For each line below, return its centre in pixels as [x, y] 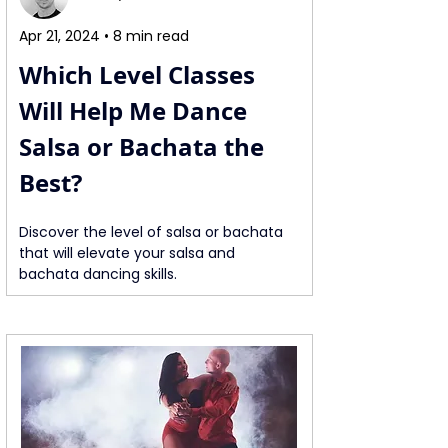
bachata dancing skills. [98, 274]
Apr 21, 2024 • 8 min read [104, 36]
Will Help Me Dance [136, 111]
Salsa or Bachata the [144, 147]
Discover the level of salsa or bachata [153, 232]
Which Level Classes [140, 75]
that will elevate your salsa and [129, 253]
